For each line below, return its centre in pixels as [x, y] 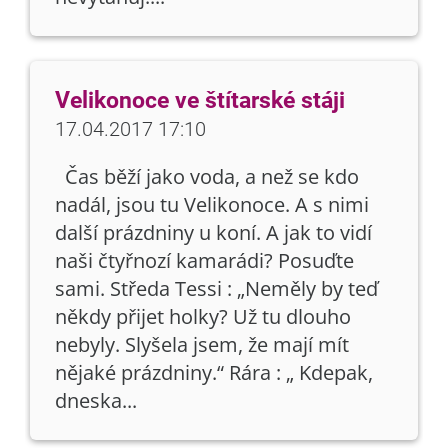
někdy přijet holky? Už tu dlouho [203, 316]
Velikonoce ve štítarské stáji [200, 100]
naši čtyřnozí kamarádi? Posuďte [204, 260]
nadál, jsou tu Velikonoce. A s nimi [212, 204]
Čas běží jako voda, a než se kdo [207, 176]
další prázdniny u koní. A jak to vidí [213, 232]
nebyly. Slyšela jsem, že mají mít [202, 344]
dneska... [96, 400]
